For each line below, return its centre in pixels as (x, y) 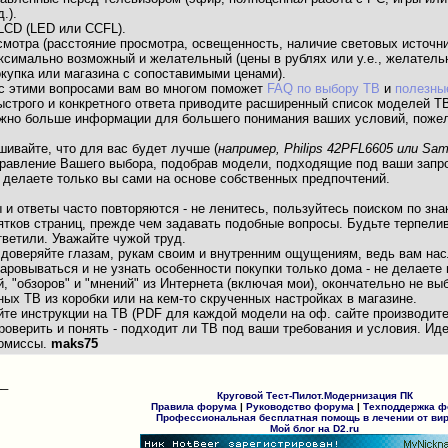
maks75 (75, 344)
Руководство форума (300, 407)
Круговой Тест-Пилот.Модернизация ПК (314, 396)
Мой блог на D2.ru (315, 429)
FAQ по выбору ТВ (324, 89)
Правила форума (194, 407)
